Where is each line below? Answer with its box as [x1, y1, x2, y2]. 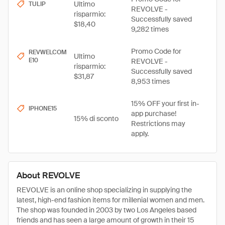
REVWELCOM [29, 48, 67, 56]
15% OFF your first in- [131, 99, 199, 108]
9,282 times [131, 25, 169, 34]
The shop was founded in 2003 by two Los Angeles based [17, 205, 196, 214]
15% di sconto [74, 114, 119, 123]
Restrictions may [131, 119, 185, 128]
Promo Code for [131, 47, 181, 56]
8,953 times [131, 77, 170, 86]
